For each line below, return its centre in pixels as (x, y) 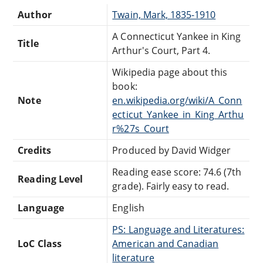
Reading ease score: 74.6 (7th (177, 172)
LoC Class (40, 244)
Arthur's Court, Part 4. (161, 51)
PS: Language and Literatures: (178, 230)
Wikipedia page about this (170, 73)
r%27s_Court (141, 129)
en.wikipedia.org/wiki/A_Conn (177, 101)
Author (35, 15)
